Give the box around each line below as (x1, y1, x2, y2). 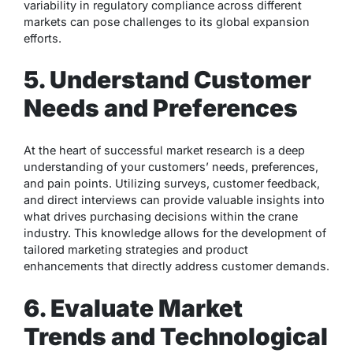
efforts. (24, 31, 61, 45)
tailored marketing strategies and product (24, 243, 248, 257)
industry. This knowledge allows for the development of (24, 226, 326, 240)
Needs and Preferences (24, 94, 298, 123)
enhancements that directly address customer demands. (24, 259, 329, 273)
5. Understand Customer (24, 65, 311, 95)
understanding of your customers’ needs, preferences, (24, 160, 318, 174)
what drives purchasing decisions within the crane (24, 210, 298, 224)
